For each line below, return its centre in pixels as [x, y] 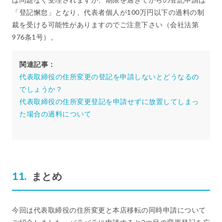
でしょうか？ [41, 89]
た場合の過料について [55, 114]
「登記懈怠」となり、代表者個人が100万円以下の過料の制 [108, 12]
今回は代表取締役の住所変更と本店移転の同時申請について [109, 210]
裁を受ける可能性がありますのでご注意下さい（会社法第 [105, 25]
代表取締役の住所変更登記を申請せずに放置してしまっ [109, 102]
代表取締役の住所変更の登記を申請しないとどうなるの [109, 77]
